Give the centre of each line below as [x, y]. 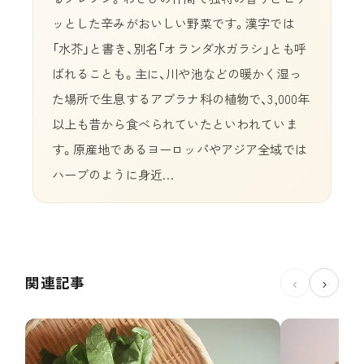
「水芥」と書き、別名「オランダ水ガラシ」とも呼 [179, 48]
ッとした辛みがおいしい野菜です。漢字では [173, 23]
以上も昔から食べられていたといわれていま [175, 124]
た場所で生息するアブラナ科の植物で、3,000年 [181, 99]
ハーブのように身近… [113, 174]
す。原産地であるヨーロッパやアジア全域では [179, 149]
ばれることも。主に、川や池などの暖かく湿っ [176, 74]
